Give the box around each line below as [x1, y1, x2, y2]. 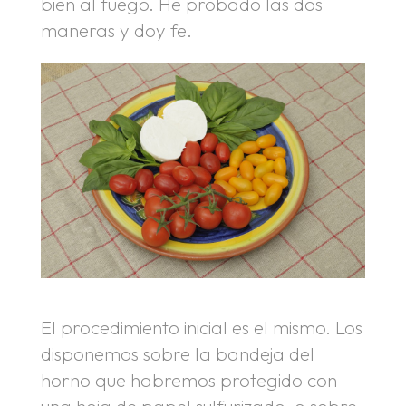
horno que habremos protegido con [40, 368, 337, 392]
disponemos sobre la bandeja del [40, 342, 314, 366]
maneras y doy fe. [40, 17, 192, 42]
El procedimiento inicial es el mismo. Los [40, 315, 362, 340]
